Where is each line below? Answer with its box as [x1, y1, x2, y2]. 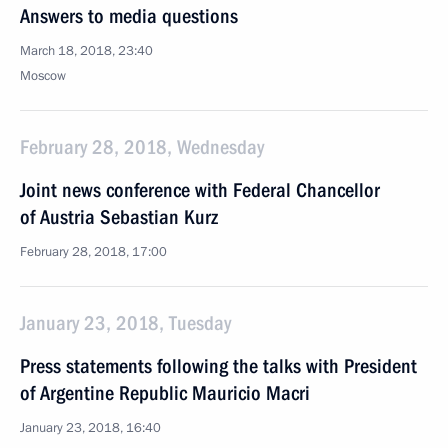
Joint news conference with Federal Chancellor [20, 178, 380, 202]
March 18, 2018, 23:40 [20, 42, 153, 60]
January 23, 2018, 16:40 [20, 419, 161, 437]
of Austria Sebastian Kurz [20, 205, 218, 229]
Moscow [20, 67, 66, 85]
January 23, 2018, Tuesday [20, 311, 231, 335]
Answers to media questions [20, 4, 238, 28]
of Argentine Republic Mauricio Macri [20, 381, 310, 405]
